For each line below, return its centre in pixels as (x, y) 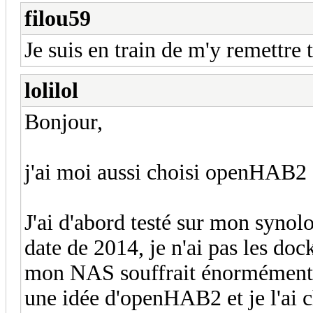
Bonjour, (64, 122)
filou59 (58, 18)
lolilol (51, 90)
